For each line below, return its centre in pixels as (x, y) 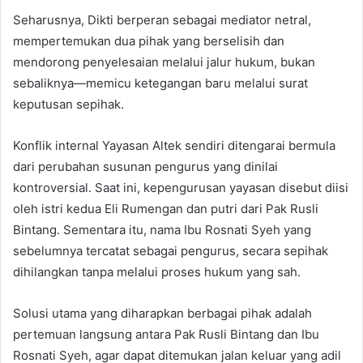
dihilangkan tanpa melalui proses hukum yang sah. (157, 271)
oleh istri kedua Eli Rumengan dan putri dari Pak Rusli (166, 208)
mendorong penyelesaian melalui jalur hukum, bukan (164, 62)
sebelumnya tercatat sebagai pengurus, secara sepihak (171, 250)
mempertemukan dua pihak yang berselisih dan (149, 41)
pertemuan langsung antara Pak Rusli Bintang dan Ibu (166, 334)
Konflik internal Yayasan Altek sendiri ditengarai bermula (174, 145)
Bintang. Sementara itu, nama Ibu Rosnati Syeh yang (162, 229)
